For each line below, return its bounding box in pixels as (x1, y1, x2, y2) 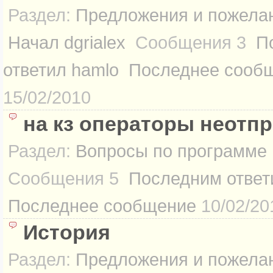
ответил (3, 60, 66, 80)
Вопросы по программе (76, 141, 267, 161)
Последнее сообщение (8, 196, 196, 216)
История (23, 221, 110, 244)
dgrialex (64, 32, 126, 52)
